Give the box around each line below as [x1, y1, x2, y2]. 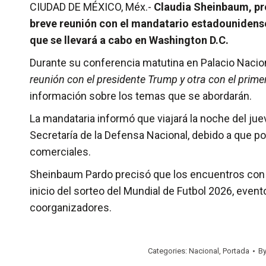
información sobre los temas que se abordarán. [30, 89, 252, 102]
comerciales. [30, 145, 91, 158]
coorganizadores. [30, 201, 112, 214]
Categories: [148, 246, 189, 255]
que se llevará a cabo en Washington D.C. [30, 33, 229, 46]
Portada [223, 246, 249, 255]
